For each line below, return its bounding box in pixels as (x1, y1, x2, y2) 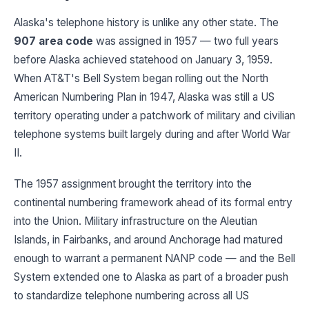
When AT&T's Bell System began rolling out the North (14, 72, 268, 86)
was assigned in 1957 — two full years (93, 34, 279, 48)
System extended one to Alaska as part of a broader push (14, 270, 288, 284)
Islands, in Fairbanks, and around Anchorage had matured (14, 233, 283, 247)
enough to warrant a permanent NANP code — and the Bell (14, 252, 295, 266)
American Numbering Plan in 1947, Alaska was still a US (14, 90, 275, 104)
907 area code (14, 34, 93, 48)
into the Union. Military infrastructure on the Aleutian (14, 215, 257, 228)
